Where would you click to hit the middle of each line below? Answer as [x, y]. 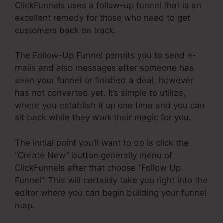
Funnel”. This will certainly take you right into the [111, 180]
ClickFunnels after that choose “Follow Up [98, 167]
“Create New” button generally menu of [94, 155]
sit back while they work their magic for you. [103, 118]
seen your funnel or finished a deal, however [104, 80]
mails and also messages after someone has [104, 68]
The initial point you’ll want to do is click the [102, 143]
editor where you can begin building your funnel [111, 192]
